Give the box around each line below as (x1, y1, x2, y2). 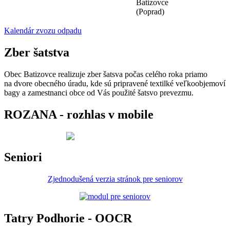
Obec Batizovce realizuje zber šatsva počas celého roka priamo (4, 70, 207, 79)
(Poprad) (136, 7, 164, 16)
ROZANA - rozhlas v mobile (4, 108, 154, 122)
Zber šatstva (4, 46, 69, 60)
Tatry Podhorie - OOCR (4, 211, 132, 225)
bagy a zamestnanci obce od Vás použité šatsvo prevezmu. (4, 88, 196, 98)
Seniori (4, 150, 42, 164)
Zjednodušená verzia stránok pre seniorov (47, 174, 183, 183)
